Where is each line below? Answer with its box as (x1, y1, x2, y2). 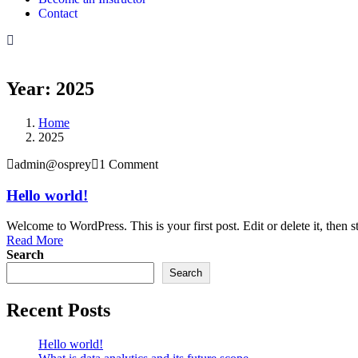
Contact (38, 6, 78, 20)
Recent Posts (6, 300, 110, 321)
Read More (6, 233, 63, 248)
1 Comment (99, 157, 158, 171)
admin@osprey (14, 157, 91, 171)
